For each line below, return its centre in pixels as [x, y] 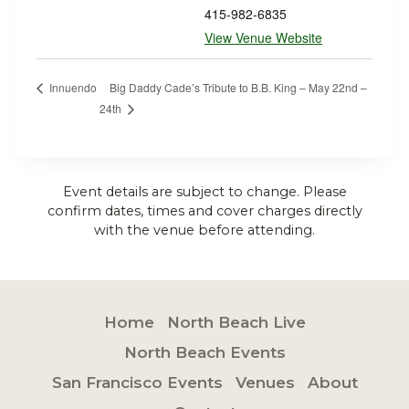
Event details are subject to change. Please [204, 192]
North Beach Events [204, 353]
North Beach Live [236, 323]
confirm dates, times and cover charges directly [204, 211]
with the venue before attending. [204, 231]
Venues [265, 383]
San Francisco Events [137, 383]
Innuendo [72, 88]
